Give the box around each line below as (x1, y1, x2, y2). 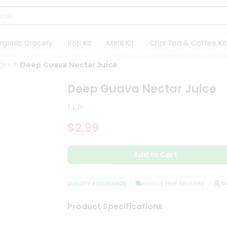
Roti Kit (67, 38, 92, 48)
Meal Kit (106, 38, 134, 48)
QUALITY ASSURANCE (57, 179, 118, 187)
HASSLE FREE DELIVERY (134, 179, 196, 187)
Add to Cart (133, 149, 178, 160)
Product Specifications (67, 201, 163, 212)
